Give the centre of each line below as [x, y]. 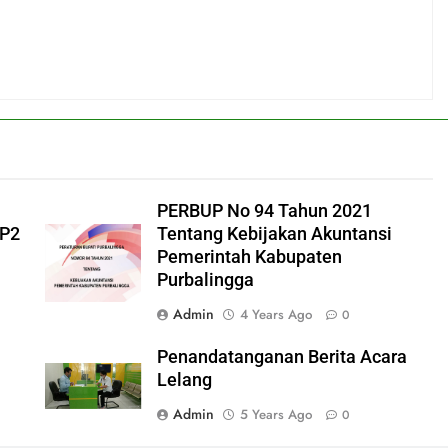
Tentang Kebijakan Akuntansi [274, 234]
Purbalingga [205, 280]
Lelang [184, 380]
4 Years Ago [275, 315]
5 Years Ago [275, 415]
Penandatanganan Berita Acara [281, 357]
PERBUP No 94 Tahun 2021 [264, 211]
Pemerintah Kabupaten [249, 257]
